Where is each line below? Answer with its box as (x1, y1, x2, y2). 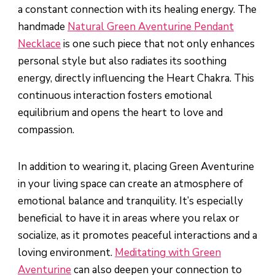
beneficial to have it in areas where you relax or (18, 211, 239, 226)
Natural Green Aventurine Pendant (68, 20, 234, 34)
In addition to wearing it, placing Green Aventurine (18, 160, 254, 174)
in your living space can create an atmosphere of (18, 177, 243, 192)
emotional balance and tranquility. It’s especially (18, 194, 243, 209)
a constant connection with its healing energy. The (18, 2, 257, 17)
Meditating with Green (115, 246, 221, 260)
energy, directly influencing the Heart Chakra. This (18, 71, 254, 86)
